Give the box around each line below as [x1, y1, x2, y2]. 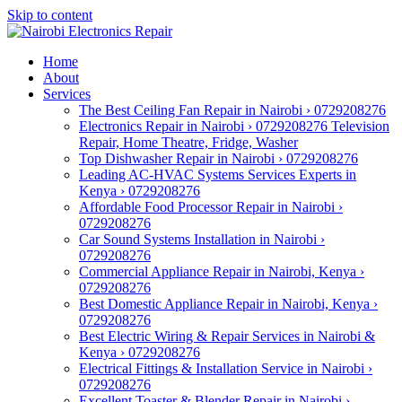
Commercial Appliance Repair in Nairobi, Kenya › [79, 264, 364, 279]
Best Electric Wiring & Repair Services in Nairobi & [79, 328, 375, 344]
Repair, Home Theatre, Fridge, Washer [79, 135, 298, 150]
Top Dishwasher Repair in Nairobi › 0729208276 [79, 151, 358, 166]
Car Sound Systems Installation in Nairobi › [79, 232, 325, 247]
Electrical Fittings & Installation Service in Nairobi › [79, 361, 372, 376]
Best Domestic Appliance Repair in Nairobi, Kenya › [79, 296, 378, 311]
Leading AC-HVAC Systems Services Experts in [79, 167, 356, 182]
